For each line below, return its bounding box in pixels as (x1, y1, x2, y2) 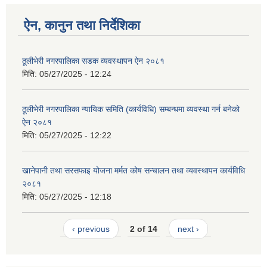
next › (178, 224, 200, 234)
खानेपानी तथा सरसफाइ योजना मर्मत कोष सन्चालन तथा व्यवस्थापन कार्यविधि (22, 165, 245, 175)
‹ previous (72, 224, 110, 234)
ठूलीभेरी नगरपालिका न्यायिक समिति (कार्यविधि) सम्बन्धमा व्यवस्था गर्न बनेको (22, 104, 240, 114)
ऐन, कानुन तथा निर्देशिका (24, 17, 140, 33)
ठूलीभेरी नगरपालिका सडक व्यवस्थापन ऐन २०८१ (22, 55, 164, 66)
